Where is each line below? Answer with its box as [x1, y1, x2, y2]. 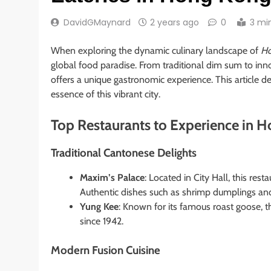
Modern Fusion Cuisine [51, 243, 160, 258]
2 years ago [150, 16, 199, 28]
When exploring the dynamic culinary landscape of [51, 44, 261, 56]
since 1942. [80, 215, 123, 227]
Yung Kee [80, 201, 119, 213]
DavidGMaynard [64, 16, 131, 28]
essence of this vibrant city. [51, 88, 160, 100]
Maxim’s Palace [80, 172, 145, 184]
